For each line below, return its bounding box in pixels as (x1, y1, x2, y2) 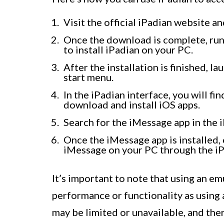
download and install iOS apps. (63, 98, 200, 111)
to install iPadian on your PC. (63, 43, 193, 56)
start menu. (63, 71, 113, 83)
